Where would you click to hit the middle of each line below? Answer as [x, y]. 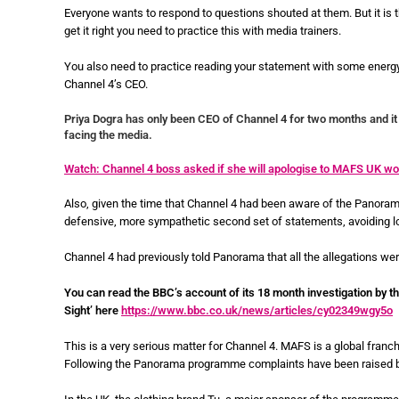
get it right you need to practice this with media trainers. [203, 30]
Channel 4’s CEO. [106, 84]
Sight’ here [93, 310]
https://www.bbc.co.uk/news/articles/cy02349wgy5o [257, 310]
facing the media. [108, 134]
